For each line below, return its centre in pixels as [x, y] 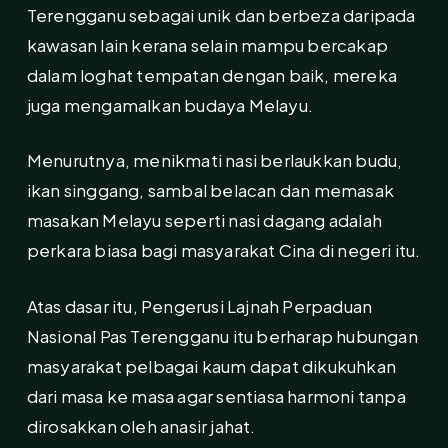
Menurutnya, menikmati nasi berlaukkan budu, [214, 160]
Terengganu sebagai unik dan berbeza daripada [221, 14]
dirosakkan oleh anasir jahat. [141, 425]
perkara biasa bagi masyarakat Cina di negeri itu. [223, 250]
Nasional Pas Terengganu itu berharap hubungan [222, 335]
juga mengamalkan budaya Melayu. [170, 104]
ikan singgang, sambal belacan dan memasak [210, 190]
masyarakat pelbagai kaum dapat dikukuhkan [211, 365]
